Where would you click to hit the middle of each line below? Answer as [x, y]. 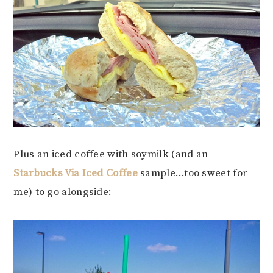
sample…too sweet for [192, 173]
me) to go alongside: [63, 192]
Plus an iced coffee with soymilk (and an [111, 154]
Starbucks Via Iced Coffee [76, 173]
